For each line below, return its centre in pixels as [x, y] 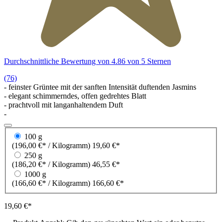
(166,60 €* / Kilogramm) [52, 183]
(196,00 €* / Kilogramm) [72, 145]
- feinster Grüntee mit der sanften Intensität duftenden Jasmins [100, 87]
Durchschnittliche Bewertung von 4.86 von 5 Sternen [87, 61]
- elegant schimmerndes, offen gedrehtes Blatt [75, 96]
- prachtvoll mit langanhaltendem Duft [63, 105]
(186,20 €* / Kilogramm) [72, 164]
